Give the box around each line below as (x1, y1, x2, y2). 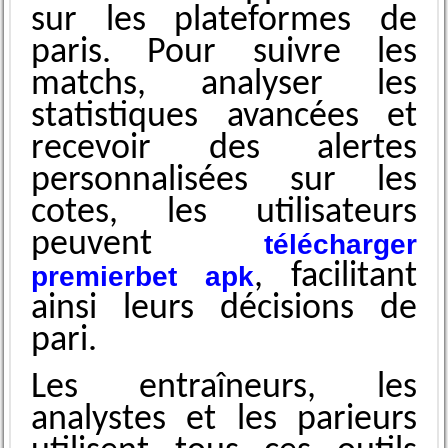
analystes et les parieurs (30, 402, 418, 439)
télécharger (264, 229, 418, 261)
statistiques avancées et (30, 99, 418, 136)
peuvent (30, 227, 152, 264)
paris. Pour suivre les (30, 35, 418, 72)
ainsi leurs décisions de (30, 291, 418, 328)
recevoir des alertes (30, 131, 418, 168)
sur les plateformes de (30, 3, 418, 40)
